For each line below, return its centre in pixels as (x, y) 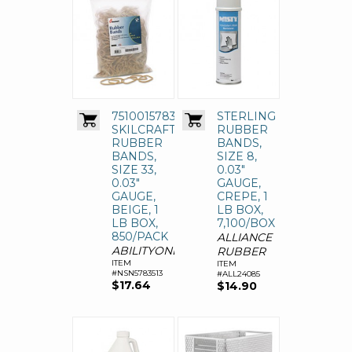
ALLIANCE (244, 238)
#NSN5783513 (137, 273)
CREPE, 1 (242, 197)
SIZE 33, (134, 170)
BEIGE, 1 (135, 210)
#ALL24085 (238, 274)
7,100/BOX (246, 224)
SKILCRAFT (143, 130)
